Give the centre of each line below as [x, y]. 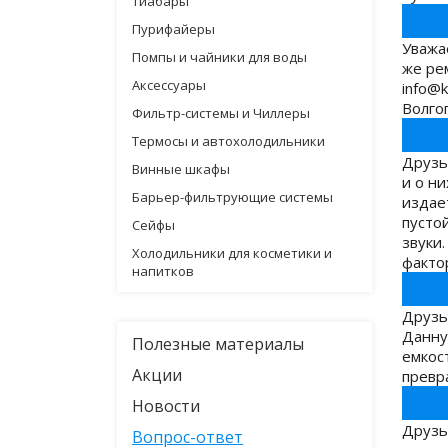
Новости [166, 406]
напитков [163, 271]
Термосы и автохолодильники [228, 141]
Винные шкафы [181, 169]
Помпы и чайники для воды [219, 57]
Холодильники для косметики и [232, 253]
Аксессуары [169, 85]
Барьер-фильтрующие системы [232, 197]
